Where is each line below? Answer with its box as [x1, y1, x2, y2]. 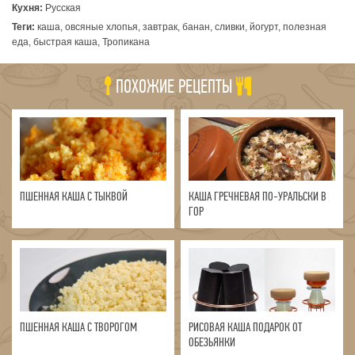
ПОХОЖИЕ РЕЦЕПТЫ [116, 75, 232, 97]
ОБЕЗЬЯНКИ [189, 334, 236, 349]
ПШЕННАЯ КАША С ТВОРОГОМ [20, 319, 138, 334]
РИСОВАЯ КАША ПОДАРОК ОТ [189, 319, 303, 334]
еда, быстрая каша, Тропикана [12, 36, 150, 48]
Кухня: [12, 2, 43, 13]
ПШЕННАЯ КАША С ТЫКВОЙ [20, 189, 128, 204]
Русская [43, 2, 81, 13]
